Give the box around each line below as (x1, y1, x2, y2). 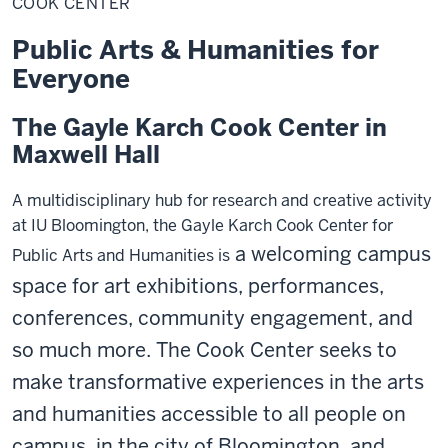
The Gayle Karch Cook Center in (12, 111, 387, 143)
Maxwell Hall (12, 138, 160, 170)
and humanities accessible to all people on (12, 400, 406, 427)
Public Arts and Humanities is (12, 244, 230, 266)
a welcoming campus (230, 240, 431, 267)
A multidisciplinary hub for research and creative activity (12, 189, 432, 211)
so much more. (12, 336, 156, 363)
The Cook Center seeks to (156, 336, 397, 363)
